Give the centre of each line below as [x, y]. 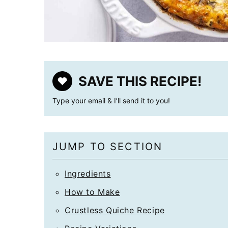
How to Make [92, 192]
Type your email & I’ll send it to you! [111, 101]
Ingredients [88, 174]
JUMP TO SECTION [108, 147]
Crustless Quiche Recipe [115, 210]
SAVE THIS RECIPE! [140, 81]
